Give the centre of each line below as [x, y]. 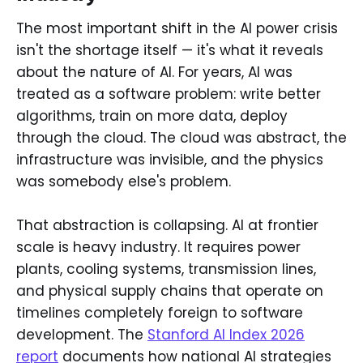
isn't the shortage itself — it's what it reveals [170, 50]
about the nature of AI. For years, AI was [154, 72]
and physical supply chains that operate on [170, 291]
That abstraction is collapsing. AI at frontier [167, 226]
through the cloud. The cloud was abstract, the [181, 137]
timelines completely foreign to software [160, 313]
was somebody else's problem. [124, 181]
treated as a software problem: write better [169, 94]
